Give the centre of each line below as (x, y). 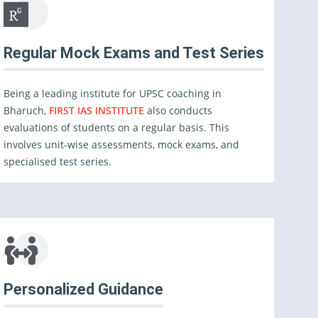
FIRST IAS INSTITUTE (98, 110)
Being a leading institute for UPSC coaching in (113, 93)
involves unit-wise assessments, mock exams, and (122, 144)
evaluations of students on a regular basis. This (117, 127)
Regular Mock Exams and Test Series (134, 53)
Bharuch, (27, 110)
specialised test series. (58, 161)
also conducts (180, 110)
